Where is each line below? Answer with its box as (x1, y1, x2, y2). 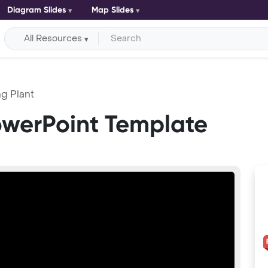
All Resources (24, 32, 83, 44)
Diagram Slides (7, 5, 66, 15)
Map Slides (91, 5, 134, 15)
